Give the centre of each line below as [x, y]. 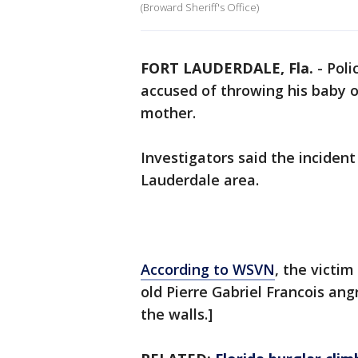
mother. [168, 113]
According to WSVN [208, 270]
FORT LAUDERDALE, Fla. [227, 68]
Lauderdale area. [200, 180]
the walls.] [177, 314]
